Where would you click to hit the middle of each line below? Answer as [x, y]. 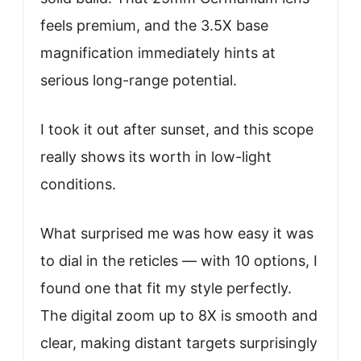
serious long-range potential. [139, 80]
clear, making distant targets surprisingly [179, 342]
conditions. [78, 184]
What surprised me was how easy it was [177, 233]
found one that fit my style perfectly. [166, 288]
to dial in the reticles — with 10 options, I [179, 260]
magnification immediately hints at [158, 52]
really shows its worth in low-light [156, 156]
